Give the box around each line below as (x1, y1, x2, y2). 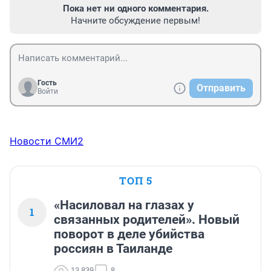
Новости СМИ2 (10, 135, 83, 148)
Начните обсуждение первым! (71, 15, 200, 27)
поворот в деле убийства (54, 227, 204, 242)
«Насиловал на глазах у (54, 198, 194, 213)
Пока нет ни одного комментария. (62, 3, 209, 15)
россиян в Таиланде (54, 241, 172, 256)
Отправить (197, 82, 246, 94)
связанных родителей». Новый (54, 212, 240, 227)
